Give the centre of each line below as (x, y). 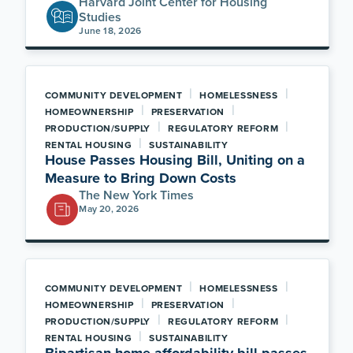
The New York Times (137, 195)
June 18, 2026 (110, 30)
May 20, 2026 (109, 208)
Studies (100, 17)
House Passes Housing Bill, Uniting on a (175, 160)
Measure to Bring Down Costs (140, 178)
